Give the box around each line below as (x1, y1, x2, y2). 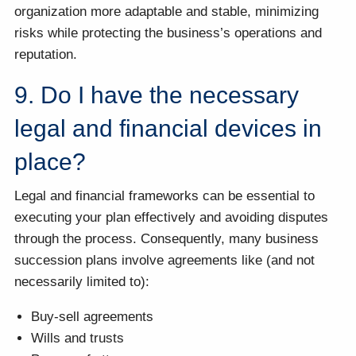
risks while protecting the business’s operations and (14, 25, 323, 41)
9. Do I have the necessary (14, 81, 300, 108)
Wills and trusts (31, 331, 125, 346)
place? (14, 148, 87, 175)
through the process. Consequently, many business (14, 231, 319, 247)
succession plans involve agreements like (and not (14, 253, 315, 269)
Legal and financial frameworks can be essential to (14, 188, 315, 204)
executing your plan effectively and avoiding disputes (14, 210, 329, 226)
